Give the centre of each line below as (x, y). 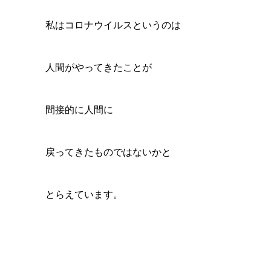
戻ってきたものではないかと (108, 152)
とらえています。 (84, 194)
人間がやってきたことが (98, 67)
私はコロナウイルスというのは (113, 25)
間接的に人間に (79, 110)
